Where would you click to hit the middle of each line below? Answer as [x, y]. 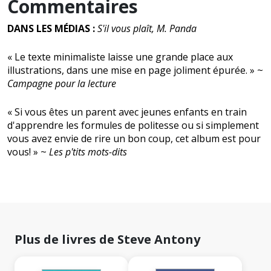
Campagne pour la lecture [62, 84]
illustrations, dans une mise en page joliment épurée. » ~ [135, 70]
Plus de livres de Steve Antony [107, 240]
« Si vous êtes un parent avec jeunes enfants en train [127, 112]
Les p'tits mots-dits [88, 152]
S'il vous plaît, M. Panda [147, 29]
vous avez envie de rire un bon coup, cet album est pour [134, 139]
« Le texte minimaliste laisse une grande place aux [120, 57]
